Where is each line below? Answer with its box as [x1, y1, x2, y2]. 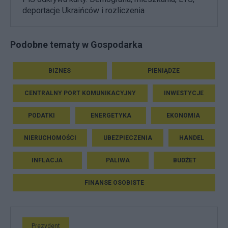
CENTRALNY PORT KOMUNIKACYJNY [24, 89, 136, 97]
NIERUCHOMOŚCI [23, 134, 76, 141]
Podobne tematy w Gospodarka [10, 39, 142, 50]
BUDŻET [173, 156, 196, 164]
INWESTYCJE [164, 89, 204, 97]
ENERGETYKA [90, 111, 131, 119]
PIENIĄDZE [147, 67, 180, 74]
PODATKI [27, 111, 55, 119]
